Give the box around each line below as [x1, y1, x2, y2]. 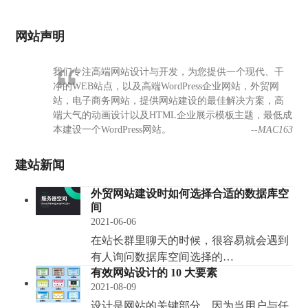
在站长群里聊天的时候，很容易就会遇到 [91, 234, 289, 247]
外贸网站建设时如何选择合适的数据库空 [91, 188, 289, 200]
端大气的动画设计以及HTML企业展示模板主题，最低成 [53, 110, 293, 121]
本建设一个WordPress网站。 [53, 124, 172, 135]
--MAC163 [250, 124, 293, 135]
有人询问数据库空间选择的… [91, 251, 234, 263]
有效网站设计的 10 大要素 [91, 267, 218, 279]
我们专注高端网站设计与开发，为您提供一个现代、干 [53, 67, 285, 78]
